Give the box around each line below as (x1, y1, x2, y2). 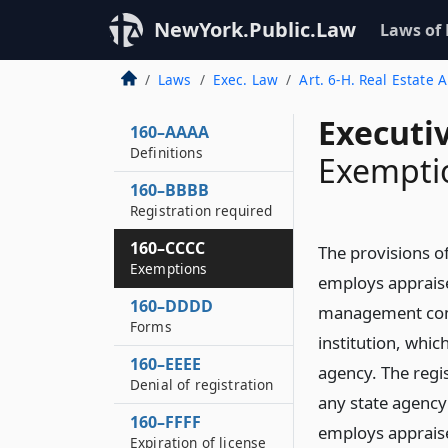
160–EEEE (130, 353, 201, 375)
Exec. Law (212, 70, 279, 89)
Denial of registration (130, 375, 274, 394)
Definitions (130, 143, 203, 162)
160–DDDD (130, 295, 213, 317)
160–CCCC (130, 237, 205, 259)
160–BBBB (130, 179, 209, 201)
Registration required (130, 201, 273, 220)
